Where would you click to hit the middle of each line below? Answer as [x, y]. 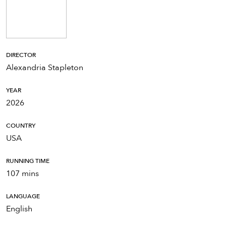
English [19, 209]
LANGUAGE [23, 196]
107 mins [22, 174]
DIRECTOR [21, 55]
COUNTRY [21, 126]
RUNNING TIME [28, 161]
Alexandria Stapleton [45, 68]
